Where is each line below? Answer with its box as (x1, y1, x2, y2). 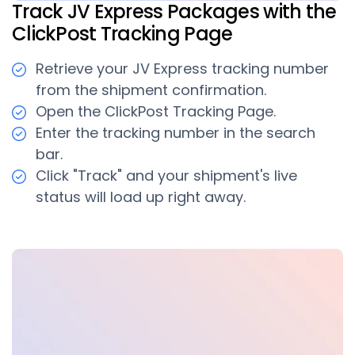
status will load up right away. (36, 187, 246, 208)
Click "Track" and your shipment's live (36, 166, 297, 186)
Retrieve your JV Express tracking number (36, 59, 329, 79)
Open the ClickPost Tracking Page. (36, 101, 276, 122)
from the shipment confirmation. (36, 80, 266, 101)
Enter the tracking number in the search (36, 123, 315, 143)
